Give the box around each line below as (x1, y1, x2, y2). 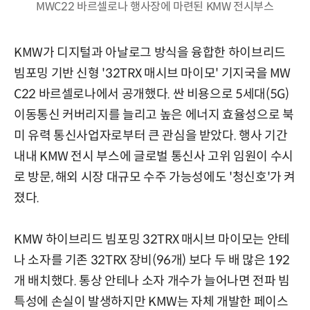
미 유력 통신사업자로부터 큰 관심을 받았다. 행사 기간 (14, 127, 288, 143)
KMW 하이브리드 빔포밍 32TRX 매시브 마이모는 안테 (14, 231, 290, 247)
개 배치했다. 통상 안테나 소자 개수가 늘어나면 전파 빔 (14, 273, 290, 289)
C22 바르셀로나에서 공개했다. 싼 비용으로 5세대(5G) (14, 86, 289, 102)
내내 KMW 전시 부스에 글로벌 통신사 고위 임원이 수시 (14, 148, 293, 164)
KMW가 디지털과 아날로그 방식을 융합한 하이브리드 (14, 44, 286, 60)
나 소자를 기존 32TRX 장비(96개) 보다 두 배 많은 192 (14, 252, 291, 268)
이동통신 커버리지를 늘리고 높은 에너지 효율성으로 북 (14, 107, 294, 122)
